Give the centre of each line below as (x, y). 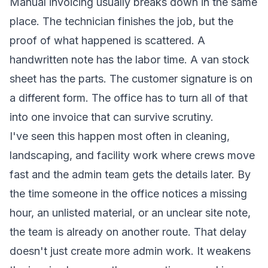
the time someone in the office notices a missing (128, 194)
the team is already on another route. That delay (128, 232)
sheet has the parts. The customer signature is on (131, 79)
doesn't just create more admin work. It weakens (130, 251)
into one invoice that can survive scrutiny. (112, 117)
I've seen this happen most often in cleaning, (120, 136)
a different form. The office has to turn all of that (129, 98)
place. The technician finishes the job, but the (121, 21)
